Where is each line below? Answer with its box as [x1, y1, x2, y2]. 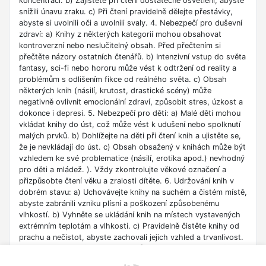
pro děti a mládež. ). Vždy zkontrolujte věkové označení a [19, 165, 226, 175]
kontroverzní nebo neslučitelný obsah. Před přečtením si [19, 41, 221, 50]
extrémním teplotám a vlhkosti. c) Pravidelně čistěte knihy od [19, 221, 239, 231]
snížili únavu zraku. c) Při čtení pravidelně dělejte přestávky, [19, 7, 233, 17]
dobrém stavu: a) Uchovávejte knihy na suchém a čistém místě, [19, 188, 247, 197]
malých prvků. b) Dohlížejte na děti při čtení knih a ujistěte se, [19, 131, 241, 141]
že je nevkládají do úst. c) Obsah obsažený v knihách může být [19, 142, 246, 152]
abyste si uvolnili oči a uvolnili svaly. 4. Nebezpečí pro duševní [19, 18, 242, 28]
